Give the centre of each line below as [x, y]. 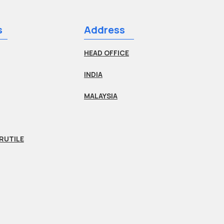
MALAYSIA [100, 96]
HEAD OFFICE [106, 53]
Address [104, 30]
